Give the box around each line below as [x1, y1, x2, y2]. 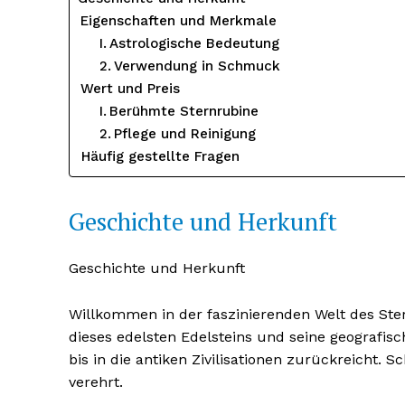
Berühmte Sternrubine [108, 103, 259, 119]
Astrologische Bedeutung [108, 35, 279, 52]
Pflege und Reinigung [113, 126, 256, 142]
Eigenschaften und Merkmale [80, 13, 277, 29]
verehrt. [69, 373, 123, 391]
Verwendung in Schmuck [113, 58, 280, 74]
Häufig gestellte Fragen [80, 148, 240, 165]
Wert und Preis [80, 80, 180, 97]
